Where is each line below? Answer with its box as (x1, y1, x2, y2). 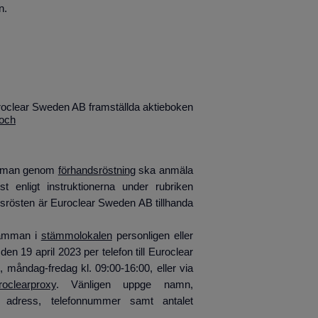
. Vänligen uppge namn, (55, 278, 193, 290)
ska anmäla (135, 164, 193, 176)
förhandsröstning (57, 164, 136, 176)
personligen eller (111, 229, 193, 241)
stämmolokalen (40, 229, 112, 241)
